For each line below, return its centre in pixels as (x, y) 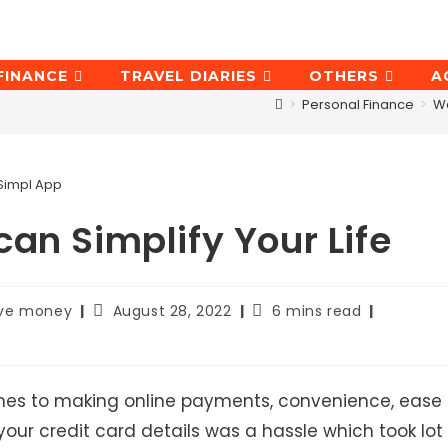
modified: (127, 347)
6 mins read (316, 310)
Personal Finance (358, 104)
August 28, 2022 (172, 310)
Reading (281, 309)
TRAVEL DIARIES (188, 76)
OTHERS (344, 76)
